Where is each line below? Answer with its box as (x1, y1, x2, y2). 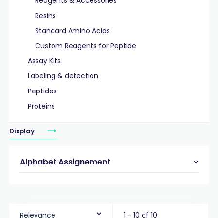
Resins (35, 11, 56, 20)
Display (9, 127, 36, 136)
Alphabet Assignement (19, 156, 110, 167)
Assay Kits (27, 56, 61, 66)
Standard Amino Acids (35, 26, 110, 36)
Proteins (27, 101, 55, 111)
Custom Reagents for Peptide (35, 41, 136, 51)
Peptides (27, 86, 57, 96)
